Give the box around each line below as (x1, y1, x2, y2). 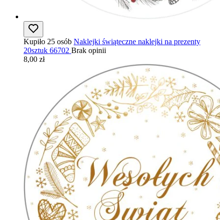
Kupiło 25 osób (24, 37, 72, 46)
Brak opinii (71, 46, 106, 55)
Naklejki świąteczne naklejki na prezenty (74, 37, 200, 46)
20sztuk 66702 (24, 46, 69, 55)
